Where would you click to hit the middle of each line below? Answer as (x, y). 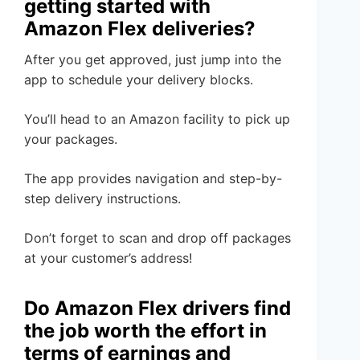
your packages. (71, 139)
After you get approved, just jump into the (153, 60)
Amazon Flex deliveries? (140, 29)
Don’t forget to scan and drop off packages (157, 238)
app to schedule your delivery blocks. (139, 80)
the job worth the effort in (145, 331)
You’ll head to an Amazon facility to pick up (157, 119)
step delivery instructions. (102, 199)
